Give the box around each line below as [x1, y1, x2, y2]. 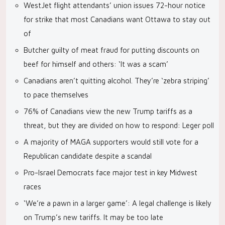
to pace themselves [24, 90, 88, 99]
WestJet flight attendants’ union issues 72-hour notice [24, 1, 205, 10]
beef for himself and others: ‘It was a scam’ [24, 60, 168, 68]
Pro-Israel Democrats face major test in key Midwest [24, 168, 197, 177]
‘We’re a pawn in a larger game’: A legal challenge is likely [24, 199, 211, 207]
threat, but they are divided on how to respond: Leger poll [24, 121, 214, 130]
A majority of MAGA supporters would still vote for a [24, 138, 198, 146]
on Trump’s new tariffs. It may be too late [24, 213, 163, 221]
